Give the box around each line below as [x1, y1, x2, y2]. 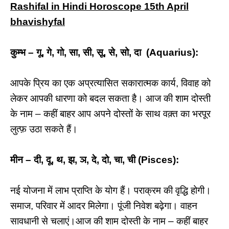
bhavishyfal [10, 16, 65, 27]
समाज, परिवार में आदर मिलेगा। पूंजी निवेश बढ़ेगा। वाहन [10, 200, 197, 211]
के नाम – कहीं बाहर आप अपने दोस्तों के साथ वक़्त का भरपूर [10, 108, 211, 119]
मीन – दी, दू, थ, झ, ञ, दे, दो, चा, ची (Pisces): [10, 154, 179, 165]
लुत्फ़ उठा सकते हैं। [10, 124, 78, 134]
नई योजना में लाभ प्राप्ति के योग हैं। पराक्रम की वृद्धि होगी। [10, 185, 211, 196]
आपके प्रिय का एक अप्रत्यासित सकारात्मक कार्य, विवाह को [10, 78, 211, 88]
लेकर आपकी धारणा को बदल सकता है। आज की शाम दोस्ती [10, 93, 211, 104]
